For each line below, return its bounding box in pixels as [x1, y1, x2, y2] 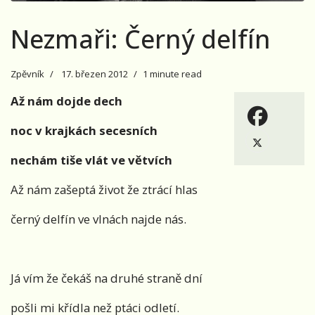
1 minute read [143, 67, 202, 81]
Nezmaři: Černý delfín [11, 22, 271, 57]
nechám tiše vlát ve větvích [11, 152, 172, 169]
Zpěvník [11, 67, 44, 81]
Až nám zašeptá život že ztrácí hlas [11, 181, 198, 198]
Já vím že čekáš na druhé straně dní [11, 270, 202, 287]
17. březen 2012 [61, 67, 128, 81]
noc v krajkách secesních [11, 122, 157, 139]
